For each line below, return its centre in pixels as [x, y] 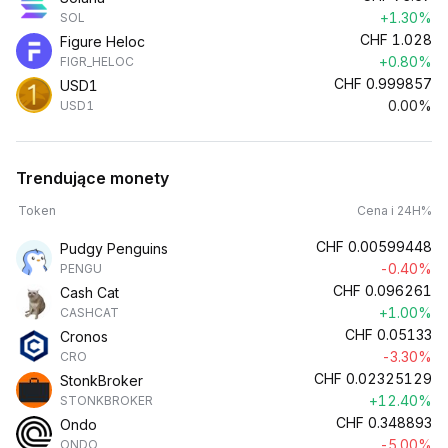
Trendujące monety [92, 178]
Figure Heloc [102, 41]
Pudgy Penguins [114, 248]
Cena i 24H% [394, 210]
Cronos [84, 336]
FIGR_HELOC [97, 61]
